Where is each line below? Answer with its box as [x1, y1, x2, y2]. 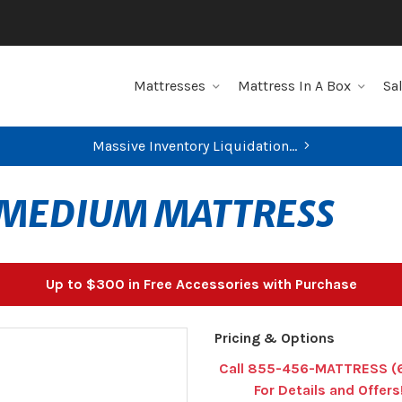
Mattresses [134, 77, 205, 94]
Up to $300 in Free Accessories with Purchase [45, 275, 357, 293]
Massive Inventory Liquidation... [92, 137, 297, 154]
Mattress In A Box [238, 77, 351, 94]
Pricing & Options [214, 329, 335, 346]
